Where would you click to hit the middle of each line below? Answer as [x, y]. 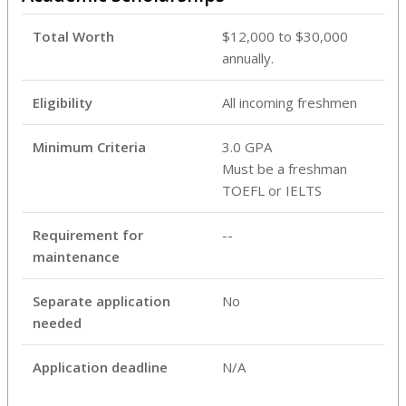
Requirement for [88, 234]
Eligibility [63, 102]
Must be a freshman [285, 168]
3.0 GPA [247, 146]
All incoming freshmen [290, 102]
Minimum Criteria [89, 146]
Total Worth [73, 36]
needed [57, 322]
